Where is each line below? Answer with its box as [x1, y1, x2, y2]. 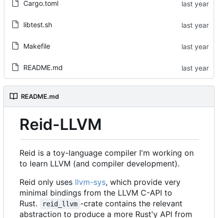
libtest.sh [23, 20, 52, 29]
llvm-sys [75, 177, 106, 187]
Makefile [23, 42, 50, 51]
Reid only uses [19, 177, 75, 187]
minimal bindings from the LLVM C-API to [19, 188, 172, 198]
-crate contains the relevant [80, 199, 185, 208]
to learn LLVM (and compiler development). [19, 159, 180, 168]
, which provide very [106, 177, 181, 187]
